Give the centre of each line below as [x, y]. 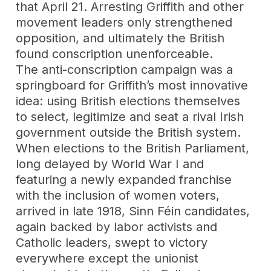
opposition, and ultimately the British [120, 38]
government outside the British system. [129, 132]
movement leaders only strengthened [124, 22]
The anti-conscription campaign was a [125, 69]
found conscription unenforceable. [115, 54]
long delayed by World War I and [110, 164]
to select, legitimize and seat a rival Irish [130, 116]
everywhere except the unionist [107, 258]
